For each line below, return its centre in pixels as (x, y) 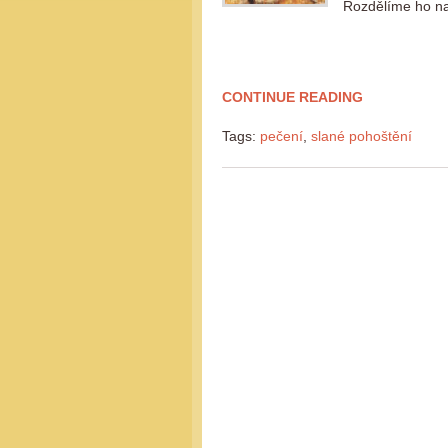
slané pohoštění (361, 136)
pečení (281, 136)
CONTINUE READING (292, 97)
